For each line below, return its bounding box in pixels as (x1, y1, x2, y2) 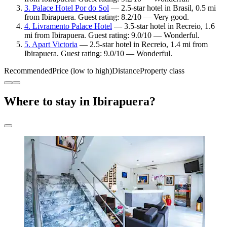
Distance (112, 66, 140, 75)
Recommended (4, 66, 52, 75)
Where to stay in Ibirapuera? (4, 94, 156, 108)
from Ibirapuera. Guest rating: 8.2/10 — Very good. (24, 12, 189, 21)
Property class (140, 66, 184, 75)
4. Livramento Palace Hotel (24, 21, 112, 30)
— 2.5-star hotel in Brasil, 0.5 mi (109, 3, 216, 12)
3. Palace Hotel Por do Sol (24, 3, 109, 12)
